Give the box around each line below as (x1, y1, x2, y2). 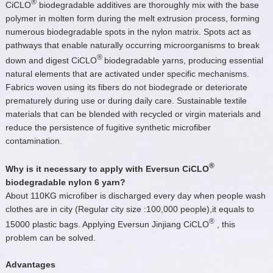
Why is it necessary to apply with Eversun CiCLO (5, 164, 209, 174)
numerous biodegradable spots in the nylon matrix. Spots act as (5, 26, 251, 37)
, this (214, 219, 235, 229)
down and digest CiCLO (5, 55, 97, 65)
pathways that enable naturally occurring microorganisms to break (5, 40, 260, 50)
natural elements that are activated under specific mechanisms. (5, 68, 249, 79)
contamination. (5, 135, 62, 146)
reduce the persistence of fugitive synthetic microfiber (5, 122, 211, 132)
